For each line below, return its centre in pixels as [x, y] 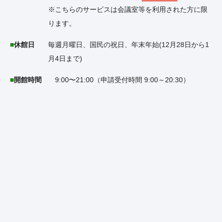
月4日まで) [65, 59]
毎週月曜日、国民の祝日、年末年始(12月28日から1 [129, 45]
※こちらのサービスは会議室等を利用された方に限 [128, 10]
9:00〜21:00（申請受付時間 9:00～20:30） [122, 80]
